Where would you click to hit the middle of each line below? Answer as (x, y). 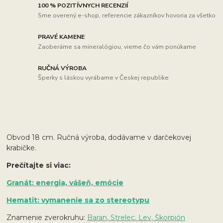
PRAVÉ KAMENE (61, 37)
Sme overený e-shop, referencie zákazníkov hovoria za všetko (127, 15)
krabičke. (22, 148)
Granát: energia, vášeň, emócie (65, 183)
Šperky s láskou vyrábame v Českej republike (104, 78)
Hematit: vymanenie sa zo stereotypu (78, 200)
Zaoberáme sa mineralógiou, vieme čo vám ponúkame (117, 47)
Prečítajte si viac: (40, 166)
